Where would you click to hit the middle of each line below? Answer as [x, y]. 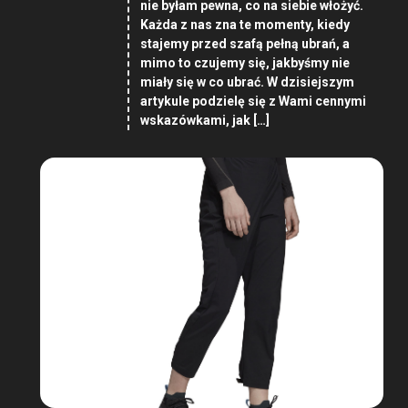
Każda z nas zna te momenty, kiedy [245, 25]
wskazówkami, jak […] [204, 121]
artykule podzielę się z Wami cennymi [253, 102]
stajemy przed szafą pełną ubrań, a [245, 44]
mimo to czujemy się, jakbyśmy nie [245, 63]
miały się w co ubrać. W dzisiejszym [247, 82]
